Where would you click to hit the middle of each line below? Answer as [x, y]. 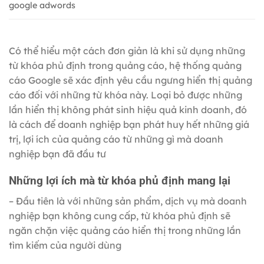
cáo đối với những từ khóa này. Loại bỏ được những [126, 95]
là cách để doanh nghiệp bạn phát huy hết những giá [129, 125]
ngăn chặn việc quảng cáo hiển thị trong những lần [125, 230]
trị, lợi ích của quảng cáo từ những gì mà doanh [116, 139]
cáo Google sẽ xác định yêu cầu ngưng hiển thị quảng [131, 80]
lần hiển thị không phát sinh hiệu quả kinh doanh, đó [128, 110]
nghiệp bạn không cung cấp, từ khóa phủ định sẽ [120, 215]
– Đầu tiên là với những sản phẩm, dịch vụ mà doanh [128, 201]
